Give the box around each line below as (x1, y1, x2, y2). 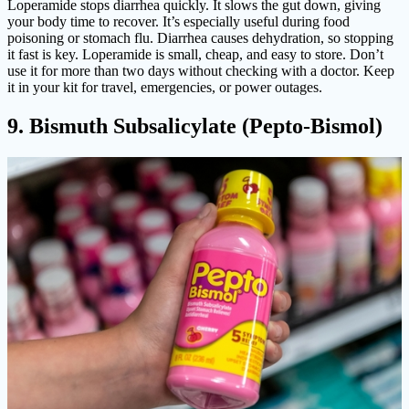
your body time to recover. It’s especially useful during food (7, 14, 350, 29)
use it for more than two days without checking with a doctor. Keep (7, 63, 394, 79)
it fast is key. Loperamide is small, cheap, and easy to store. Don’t (7, 47, 383, 62)
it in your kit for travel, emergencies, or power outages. (7, 79, 322, 95)
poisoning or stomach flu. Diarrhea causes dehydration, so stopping (7, 30, 393, 46)
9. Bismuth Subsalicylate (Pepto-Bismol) (7, 113, 383, 138)
